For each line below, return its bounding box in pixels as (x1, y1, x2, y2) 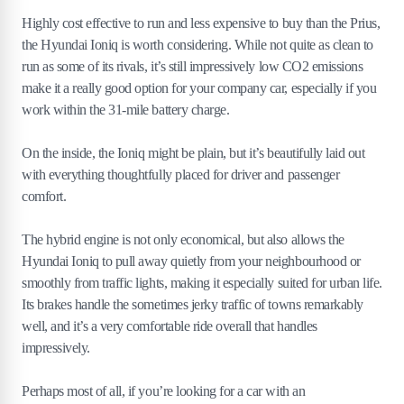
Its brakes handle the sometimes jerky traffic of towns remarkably (22, 297, 363, 313)
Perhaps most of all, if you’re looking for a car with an (22, 383, 306, 399)
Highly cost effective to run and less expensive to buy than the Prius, (22, 15, 381, 32)
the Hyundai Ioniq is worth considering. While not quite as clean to (22, 37, 373, 53)
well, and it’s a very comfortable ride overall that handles (22, 318, 317, 335)
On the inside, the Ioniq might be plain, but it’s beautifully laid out (22, 145, 365, 161)
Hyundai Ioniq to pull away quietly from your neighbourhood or (22, 253, 361, 270)
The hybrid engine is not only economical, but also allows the (22, 232, 344, 248)
